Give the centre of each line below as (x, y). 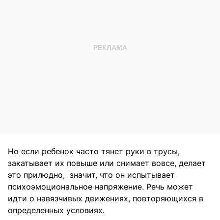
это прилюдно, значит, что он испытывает (91, 175)
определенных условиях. (56, 210)
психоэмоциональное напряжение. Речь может (100, 187)
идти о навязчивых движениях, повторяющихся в (106, 199)
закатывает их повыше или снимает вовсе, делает (107, 163)
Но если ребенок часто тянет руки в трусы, (94, 151)
